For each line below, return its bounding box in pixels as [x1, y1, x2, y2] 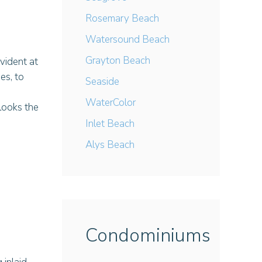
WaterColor [85, 96, 136, 109]
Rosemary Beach [85, 12, 159, 25]
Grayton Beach [85, 54, 150, 67]
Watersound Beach [85, 33, 170, 46]
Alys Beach [85, 138, 135, 151]
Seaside [85, 75, 119, 88]
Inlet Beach [85, 117, 135, 130]
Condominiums [85, 223, 211, 248]
